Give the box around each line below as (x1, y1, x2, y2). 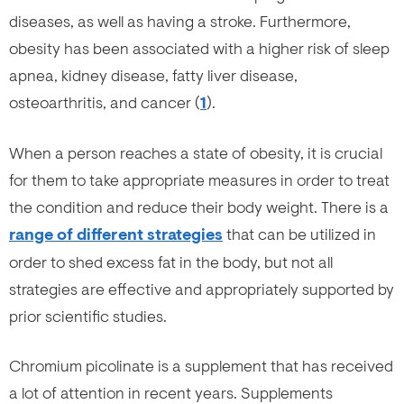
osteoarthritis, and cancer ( (9, 92, 200, 113)
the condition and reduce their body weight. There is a (9, 197, 389, 217)
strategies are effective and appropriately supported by (9, 279, 394, 299)
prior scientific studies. (9, 306, 167, 326)
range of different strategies (9, 224, 223, 245)
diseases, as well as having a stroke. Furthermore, (9, 11, 351, 32)
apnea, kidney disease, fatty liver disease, (9, 65, 298, 86)
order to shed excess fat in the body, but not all (9, 252, 333, 272)
